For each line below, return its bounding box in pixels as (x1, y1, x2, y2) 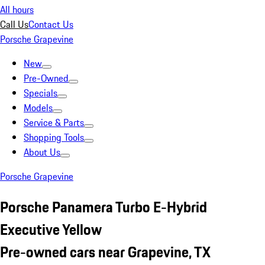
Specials (24, 86, 57, 100)
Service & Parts (24, 115, 84, 130)
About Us (24, 145, 60, 159)
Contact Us (28, 17, 73, 31)
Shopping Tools (24, 130, 84, 144)
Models (24, 101, 53, 115)
